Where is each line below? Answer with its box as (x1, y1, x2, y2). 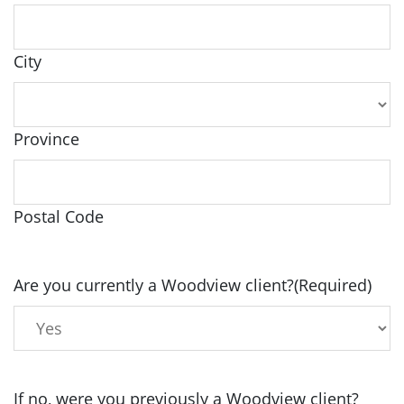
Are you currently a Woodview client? (14, 274, 294, 296)
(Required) (294, 274, 372, 296)
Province (14, 128, 79, 150)
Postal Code (14, 206, 104, 227)
